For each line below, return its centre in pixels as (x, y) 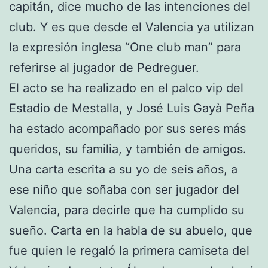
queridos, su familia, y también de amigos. (130, 149)
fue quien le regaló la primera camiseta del (129, 250)
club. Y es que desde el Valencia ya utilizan (132, 27)
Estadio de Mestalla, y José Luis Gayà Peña (132, 108)
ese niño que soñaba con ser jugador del (124, 189)
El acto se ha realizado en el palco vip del (126, 88)
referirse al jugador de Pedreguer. (104, 67)
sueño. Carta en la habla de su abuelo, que (131, 230)
